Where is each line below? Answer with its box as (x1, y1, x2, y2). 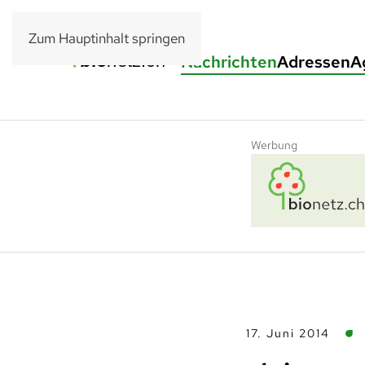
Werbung (251, 138, 297, 152)
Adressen (277, 51, 350, 73)
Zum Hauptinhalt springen (29, 29, 185, 47)
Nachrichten (181, 51, 277, 73)
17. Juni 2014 (246, 326, 330, 341)
